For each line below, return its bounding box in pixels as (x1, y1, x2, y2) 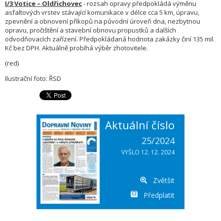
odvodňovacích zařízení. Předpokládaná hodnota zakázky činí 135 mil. (5, 35, 215, 44)
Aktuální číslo (105, 117, 175, 133)
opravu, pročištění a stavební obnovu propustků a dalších (5, 26, 176, 35)
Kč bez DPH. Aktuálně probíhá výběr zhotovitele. (5, 43, 148, 53)
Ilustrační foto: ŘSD (5, 74, 61, 83)
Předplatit (144, 190, 175, 200)
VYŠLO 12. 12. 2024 (121, 148, 175, 157)
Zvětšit (153, 176, 175, 185)
